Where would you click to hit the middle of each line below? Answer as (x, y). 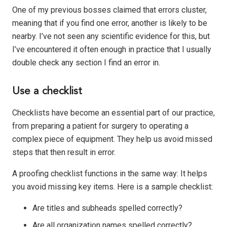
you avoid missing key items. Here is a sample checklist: (112, 186)
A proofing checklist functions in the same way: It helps (110, 173)
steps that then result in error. (64, 152)
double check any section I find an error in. (86, 63)
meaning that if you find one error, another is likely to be (110, 23)
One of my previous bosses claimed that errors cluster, (109, 10)
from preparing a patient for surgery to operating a (100, 126)
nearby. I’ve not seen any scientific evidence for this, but (111, 36)
